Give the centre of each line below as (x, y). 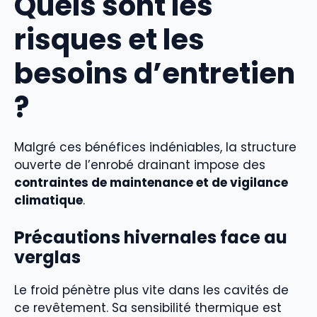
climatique (48, 200)
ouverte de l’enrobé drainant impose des (140, 165)
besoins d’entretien (155, 74)
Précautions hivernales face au (151, 237)
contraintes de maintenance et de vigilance (151, 183)
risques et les (109, 40)
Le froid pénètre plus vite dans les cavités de (151, 290)
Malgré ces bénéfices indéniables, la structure (155, 147)
